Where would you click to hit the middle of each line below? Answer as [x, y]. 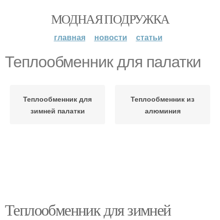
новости [110, 37]
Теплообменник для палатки [103, 62]
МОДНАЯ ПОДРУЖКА [110, 19]
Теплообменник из [163, 99]
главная [69, 37]
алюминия [163, 110]
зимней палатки [57, 110]
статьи [149, 37]
